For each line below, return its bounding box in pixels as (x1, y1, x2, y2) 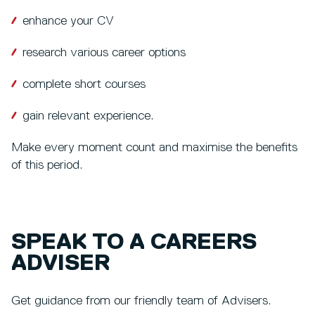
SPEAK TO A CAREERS (11, 231, 257, 254)
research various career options (22, 46, 186, 59)
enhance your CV (22, 14, 114, 27)
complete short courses (22, 77, 146, 91)
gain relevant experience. (22, 109, 153, 122)
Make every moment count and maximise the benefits (11, 141, 297, 154)
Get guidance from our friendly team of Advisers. (11, 295, 274, 308)
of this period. (11, 158, 82, 172)
